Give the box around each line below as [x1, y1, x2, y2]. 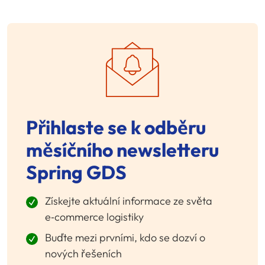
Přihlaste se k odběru [26, 115, 206, 140]
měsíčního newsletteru [26, 138, 219, 162]
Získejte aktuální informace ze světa [45, 194, 212, 208]
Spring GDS [26, 160, 127, 185]
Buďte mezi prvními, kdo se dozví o [45, 231, 205, 245]
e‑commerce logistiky [45, 210, 144, 224]
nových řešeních [45, 247, 122, 261]
